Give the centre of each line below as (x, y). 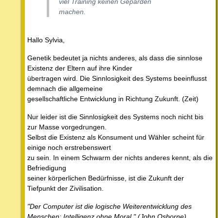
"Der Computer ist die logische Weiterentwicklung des (109, 207)
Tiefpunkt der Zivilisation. (65, 189)
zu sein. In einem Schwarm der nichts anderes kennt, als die (120, 158)
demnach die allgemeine (65, 89)
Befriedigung (47, 168)
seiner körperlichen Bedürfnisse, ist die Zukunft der (106, 178)
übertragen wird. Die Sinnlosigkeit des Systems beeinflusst (117, 79)
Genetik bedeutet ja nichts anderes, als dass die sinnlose (115, 58)
